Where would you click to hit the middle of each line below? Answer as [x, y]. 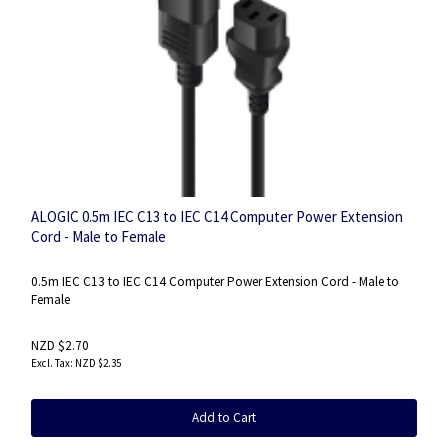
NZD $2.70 [60, 346]
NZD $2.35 [98, 363]
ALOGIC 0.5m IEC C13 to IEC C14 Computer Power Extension [217, 216]
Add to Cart [224, 418]
